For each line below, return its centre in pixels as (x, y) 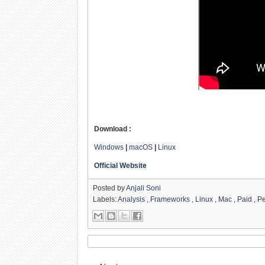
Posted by (110, 188)
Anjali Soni (144, 188)
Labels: (106, 199)
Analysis (132, 199)
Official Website (121, 165)
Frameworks (171, 199)
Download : (113, 129)
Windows (109, 147)
